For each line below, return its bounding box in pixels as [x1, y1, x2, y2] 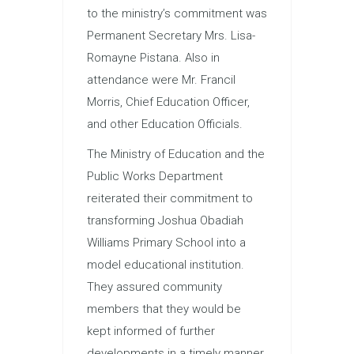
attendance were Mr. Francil [87, 73, 235, 88]
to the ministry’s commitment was [87, 6, 267, 21]
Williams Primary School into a [87, 235, 246, 250]
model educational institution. [87, 258, 244, 273]
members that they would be [87, 302, 241, 317]
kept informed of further [87, 324, 215, 339]
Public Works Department [87, 169, 223, 184]
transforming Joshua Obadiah [87, 213, 243, 228]
